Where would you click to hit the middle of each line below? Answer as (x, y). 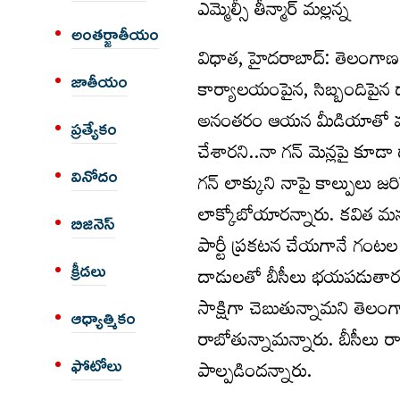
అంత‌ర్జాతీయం (115, 35)
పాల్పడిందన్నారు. (255, 375)
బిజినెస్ (93, 224)
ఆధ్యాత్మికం (104, 319)
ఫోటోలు (97, 366)
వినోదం (95, 177)
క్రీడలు (89, 271)
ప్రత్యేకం (94, 129)
